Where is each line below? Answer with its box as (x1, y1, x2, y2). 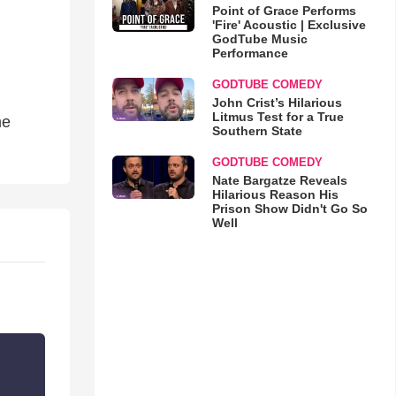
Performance (211, 46, 288, 60)
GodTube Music (211, 32, 308, 46)
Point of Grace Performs (211, 4, 356, 18)
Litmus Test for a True (211, 110, 344, 124)
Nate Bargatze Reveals (211, 173, 347, 187)
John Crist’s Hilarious (211, 95, 342, 110)
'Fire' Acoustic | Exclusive (211, 18, 366, 32)
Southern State (211, 124, 302, 138)
